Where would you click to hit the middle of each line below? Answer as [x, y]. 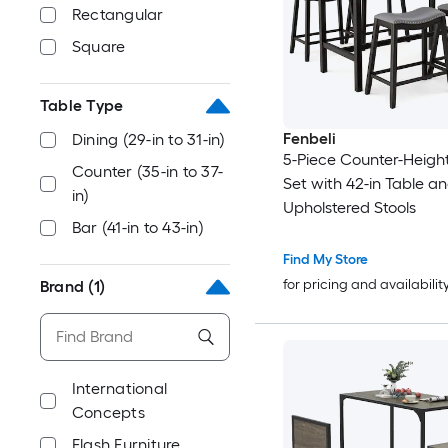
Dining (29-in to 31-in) [149, 139]
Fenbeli [309, 139]
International [120, 388]
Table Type [82, 105]
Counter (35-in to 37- [148, 171]
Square [99, 46]
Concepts [108, 412]
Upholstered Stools [349, 208]
